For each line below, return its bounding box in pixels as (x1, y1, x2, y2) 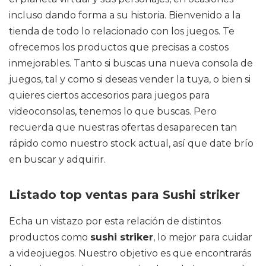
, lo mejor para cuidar (153, 232, 252, 243)
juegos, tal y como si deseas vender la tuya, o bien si (9, 74, 251, 85)
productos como (9, 232, 90, 243)
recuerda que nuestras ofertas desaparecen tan (9, 122, 237, 133)
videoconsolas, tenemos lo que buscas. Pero (9, 106, 217, 117)
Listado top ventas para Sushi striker (9, 188, 240, 202)
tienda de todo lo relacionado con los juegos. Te (9, 26, 235, 37)
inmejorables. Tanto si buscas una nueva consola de (9, 58, 253, 69)
